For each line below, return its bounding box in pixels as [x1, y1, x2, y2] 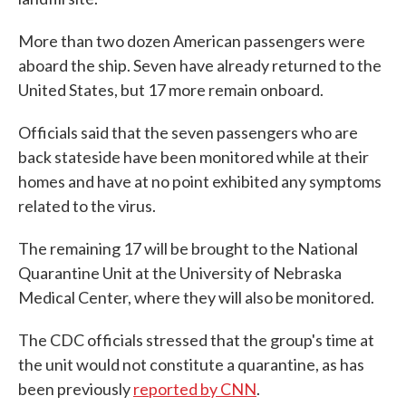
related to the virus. [18, 196, 156, 217]
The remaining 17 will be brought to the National [18, 238, 358, 259]
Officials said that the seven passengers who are [18, 122, 358, 143]
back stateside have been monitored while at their [18, 147, 369, 168]
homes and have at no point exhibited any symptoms [18, 171, 382, 192]
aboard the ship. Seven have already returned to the [18, 55, 382, 76]
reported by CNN [133, 379, 256, 400]
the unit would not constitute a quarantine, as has [18, 354, 364, 375]
